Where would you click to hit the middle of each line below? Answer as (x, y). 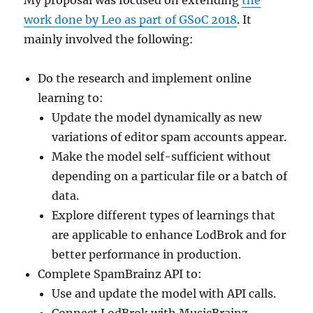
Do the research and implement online (145, 78)
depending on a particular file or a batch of (170, 176)
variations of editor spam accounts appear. (169, 137)
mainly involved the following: (109, 39)
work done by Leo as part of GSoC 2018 (131, 19)
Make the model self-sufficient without (162, 156)
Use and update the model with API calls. (164, 293)
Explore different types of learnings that (164, 215)
